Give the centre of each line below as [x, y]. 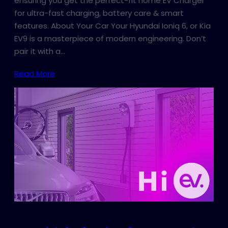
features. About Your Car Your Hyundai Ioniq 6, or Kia [112, 25]
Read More [35, 73]
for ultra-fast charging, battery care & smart [99, 13]
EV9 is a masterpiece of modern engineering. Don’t [110, 38]
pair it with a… [40, 51]
